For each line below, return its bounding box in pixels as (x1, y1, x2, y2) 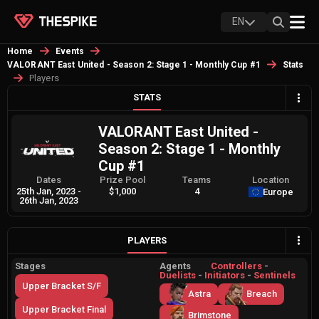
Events (55, 46, 85, 56)
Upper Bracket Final (22, 303, 106, 315)
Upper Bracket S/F (22, 280, 101, 291)
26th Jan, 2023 (19, 195, 78, 206)
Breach (246, 288, 277, 300)
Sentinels (253, 269, 296, 281)
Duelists (159, 269, 196, 281)
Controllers (211, 260, 262, 271)
